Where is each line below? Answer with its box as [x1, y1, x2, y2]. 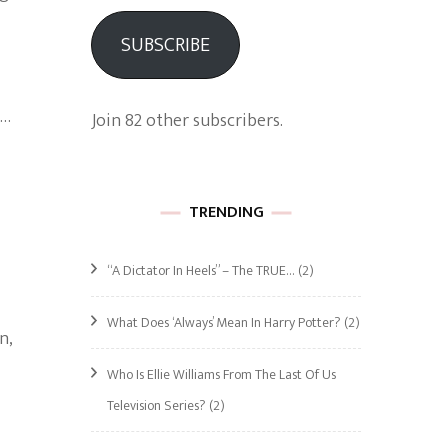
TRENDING [188, 199, 264, 226]
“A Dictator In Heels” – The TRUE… [107, 259, 295, 282]
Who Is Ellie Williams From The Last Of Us [107, 363, 336, 386]
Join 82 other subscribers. [91, 106, 283, 136]
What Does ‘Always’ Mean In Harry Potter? [107, 311, 341, 334]
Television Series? [107, 394, 206, 417]
